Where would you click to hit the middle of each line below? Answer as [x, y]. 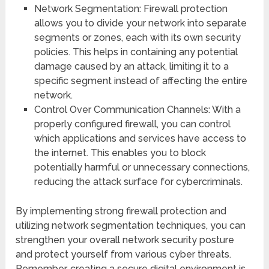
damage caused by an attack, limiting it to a [131, 66]
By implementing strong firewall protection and [121, 211]
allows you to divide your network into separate [140, 23]
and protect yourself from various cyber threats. [124, 254]
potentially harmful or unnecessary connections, [142, 167]
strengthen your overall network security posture [125, 240]
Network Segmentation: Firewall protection [131, 8]
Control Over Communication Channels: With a [137, 109]
